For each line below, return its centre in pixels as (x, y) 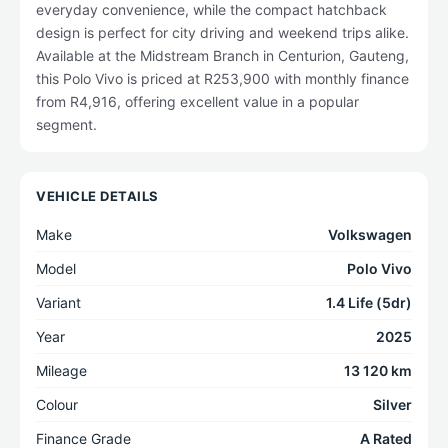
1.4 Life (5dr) (369, 302)
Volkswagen (370, 234)
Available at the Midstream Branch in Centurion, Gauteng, (222, 55)
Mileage (61, 370)
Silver (392, 404)
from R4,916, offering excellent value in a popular (197, 101)
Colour (57, 404)
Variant (58, 302)
